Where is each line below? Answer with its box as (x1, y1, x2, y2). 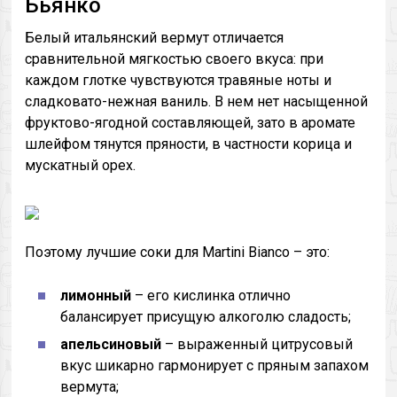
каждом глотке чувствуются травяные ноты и (25, 72, 332, 89)
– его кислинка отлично (131, 287, 292, 304)
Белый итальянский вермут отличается (25, 29, 284, 46)
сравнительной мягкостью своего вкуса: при (25, 51, 324, 67)
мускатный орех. (25, 157, 136, 174)
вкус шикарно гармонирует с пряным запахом (60, 357, 370, 374)
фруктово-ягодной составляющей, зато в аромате (25, 114, 356, 131)
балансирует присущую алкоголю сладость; (60, 308, 352, 325)
